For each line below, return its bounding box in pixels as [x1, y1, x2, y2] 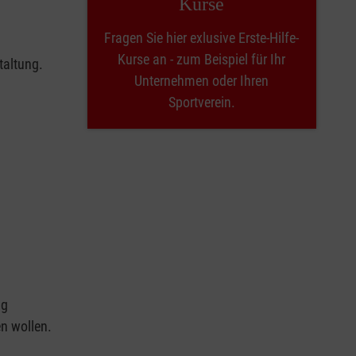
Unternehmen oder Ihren [134, 72, 269, 89]
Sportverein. [168, 93, 235, 110]
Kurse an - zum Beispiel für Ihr [118, 50, 286, 68]
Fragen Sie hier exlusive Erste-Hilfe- [104, 29, 300, 46]
